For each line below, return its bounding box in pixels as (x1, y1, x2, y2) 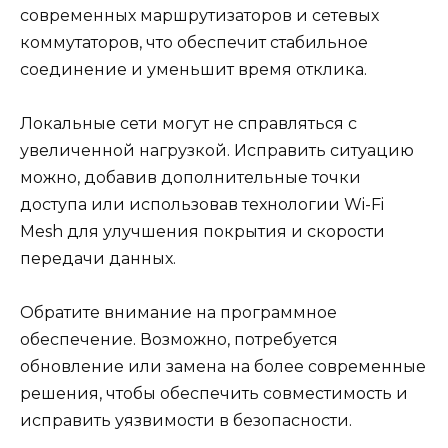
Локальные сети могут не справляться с (20, 114, 357, 134)
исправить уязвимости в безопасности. (20, 411, 352, 431)
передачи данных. (20, 249, 176, 269)
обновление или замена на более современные (20, 357, 426, 377)
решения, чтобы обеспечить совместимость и (20, 384, 408, 404)
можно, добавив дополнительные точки (20, 168, 361, 188)
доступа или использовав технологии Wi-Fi (20, 195, 384, 215)
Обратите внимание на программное (20, 303, 337, 323)
